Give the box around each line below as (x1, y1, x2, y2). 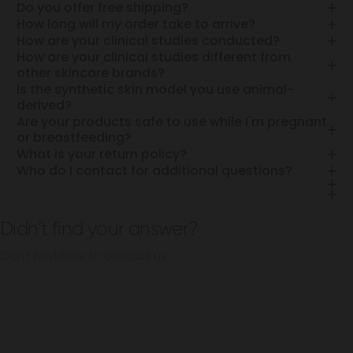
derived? (17, 96, 72, 115)
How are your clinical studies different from (17, 48, 291, 67)
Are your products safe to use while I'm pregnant (17, 113, 327, 132)
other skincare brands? (17, 64, 165, 83)
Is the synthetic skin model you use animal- (17, 80, 294, 99)
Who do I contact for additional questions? (17, 162, 292, 180)
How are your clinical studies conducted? (17, 32, 280, 50)
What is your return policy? (17, 145, 187, 164)
